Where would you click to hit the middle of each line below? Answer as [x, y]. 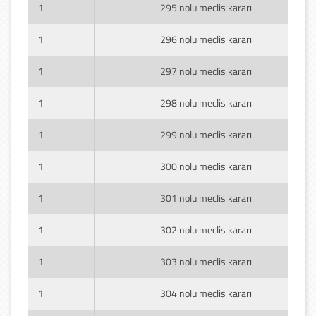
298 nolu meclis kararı [206, 102]
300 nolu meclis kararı [206, 166]
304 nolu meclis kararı [206, 293]
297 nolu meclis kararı [206, 71]
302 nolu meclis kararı [206, 229]
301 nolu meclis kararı [206, 197]
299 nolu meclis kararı [206, 134]
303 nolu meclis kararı [206, 261]
